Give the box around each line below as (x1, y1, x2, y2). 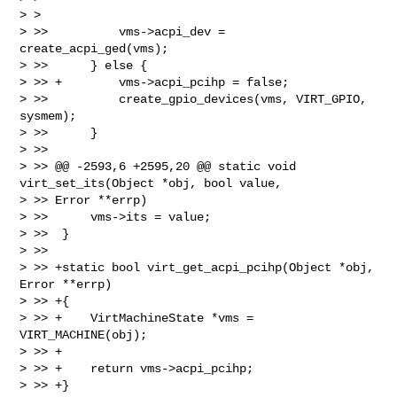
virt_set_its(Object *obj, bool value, (19, 175, 290, 191)
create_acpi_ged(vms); (19, 41, 169, 56)
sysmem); (19, 108, 77, 123)
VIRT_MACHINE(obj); (19, 327, 148, 342)
